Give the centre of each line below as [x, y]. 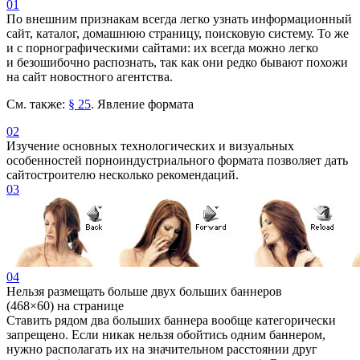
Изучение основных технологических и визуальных [150, 145]
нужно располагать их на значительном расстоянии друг [162, 349]
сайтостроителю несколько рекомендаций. [123, 174]
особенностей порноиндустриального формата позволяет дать [177, 160]
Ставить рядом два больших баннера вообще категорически [171, 320]
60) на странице [80, 305]
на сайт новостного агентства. [90, 76]
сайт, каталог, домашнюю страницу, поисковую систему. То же [178, 33]
